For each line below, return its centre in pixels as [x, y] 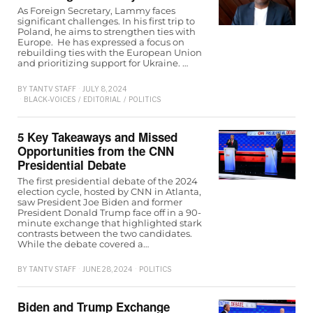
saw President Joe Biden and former [100, 202]
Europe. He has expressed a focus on [101, 42]
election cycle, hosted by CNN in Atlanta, [109, 192]
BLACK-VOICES [50, 100]
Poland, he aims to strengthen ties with [107, 32]
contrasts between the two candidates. [105, 234]
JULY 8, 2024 [105, 88]
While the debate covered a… [83, 244]
